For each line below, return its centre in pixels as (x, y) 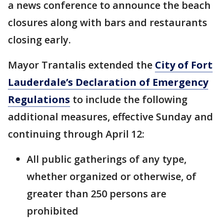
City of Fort (184, 65)
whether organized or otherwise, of (111, 177)
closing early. (39, 40)
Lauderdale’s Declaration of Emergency (108, 82)
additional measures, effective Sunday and (110, 117)
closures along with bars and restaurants (108, 23)
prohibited (53, 211)
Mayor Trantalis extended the (81, 65)
